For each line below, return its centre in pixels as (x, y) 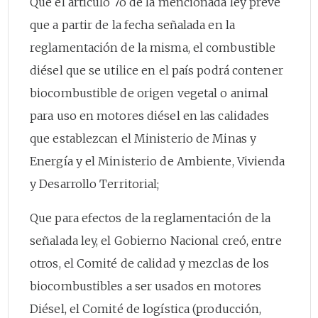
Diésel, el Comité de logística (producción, (146, 308)
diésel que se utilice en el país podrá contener (157, 70)
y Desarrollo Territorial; (95, 183)
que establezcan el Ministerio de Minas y (143, 138)
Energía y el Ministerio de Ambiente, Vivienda (158, 161)
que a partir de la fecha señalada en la (132, 24)
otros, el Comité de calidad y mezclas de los (150, 263)
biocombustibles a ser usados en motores (146, 286)
